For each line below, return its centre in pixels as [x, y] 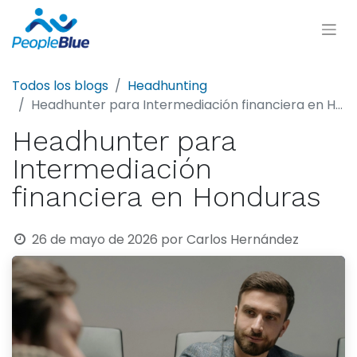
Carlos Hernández [242, 239]
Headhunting [167, 86]
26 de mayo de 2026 [94, 239]
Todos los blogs [60, 86]
